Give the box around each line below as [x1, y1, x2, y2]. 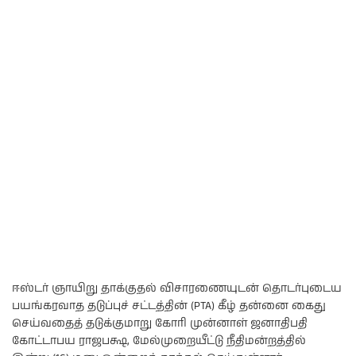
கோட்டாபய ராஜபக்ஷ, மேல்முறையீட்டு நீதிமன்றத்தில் [12, 332, 306, 349]
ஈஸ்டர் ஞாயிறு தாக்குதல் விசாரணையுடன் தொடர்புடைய [12, 280, 342, 296]
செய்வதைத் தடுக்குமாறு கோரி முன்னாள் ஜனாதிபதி [12, 315, 308, 331]
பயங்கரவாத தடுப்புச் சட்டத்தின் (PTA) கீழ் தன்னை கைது [12, 297, 326, 314]
